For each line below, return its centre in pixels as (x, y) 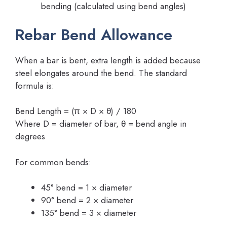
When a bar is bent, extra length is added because (108, 60)
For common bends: (53, 162)
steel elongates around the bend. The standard (101, 73)
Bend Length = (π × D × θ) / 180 (76, 111)
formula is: (35, 85)
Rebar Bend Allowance (94, 34)
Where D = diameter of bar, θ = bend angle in (101, 124)
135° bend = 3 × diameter (89, 213)
